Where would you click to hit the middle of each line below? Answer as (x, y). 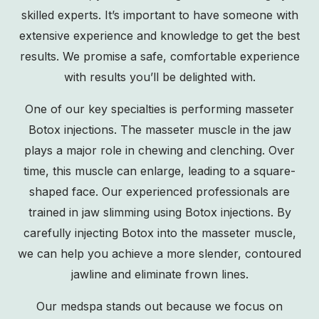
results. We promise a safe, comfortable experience (159, 56)
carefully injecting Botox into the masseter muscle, (159, 233)
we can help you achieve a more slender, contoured (159, 253)
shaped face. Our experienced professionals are (159, 192)
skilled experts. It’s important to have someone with (159, 15)
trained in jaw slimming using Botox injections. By (159, 212)
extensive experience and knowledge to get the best (159, 36)
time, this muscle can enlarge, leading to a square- (159, 171)
